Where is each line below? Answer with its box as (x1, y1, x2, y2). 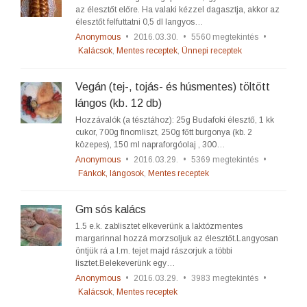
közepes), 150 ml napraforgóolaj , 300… (75, 140, 225, 149)
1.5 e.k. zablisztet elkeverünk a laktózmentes (75, 221, 243, 231)
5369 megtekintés (191, 155, 258, 164)
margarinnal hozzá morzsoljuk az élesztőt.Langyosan (75, 234, 278, 243)
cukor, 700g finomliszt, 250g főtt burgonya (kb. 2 (75, 127, 252, 137)
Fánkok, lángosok (78, 169, 144, 178)
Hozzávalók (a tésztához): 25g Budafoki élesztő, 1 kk (75, 115, 274, 125)
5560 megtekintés (191, 32, 258, 42)
